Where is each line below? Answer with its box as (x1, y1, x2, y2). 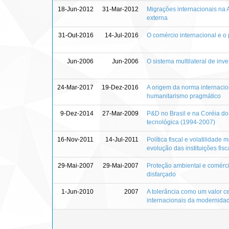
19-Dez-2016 (102, 83, 139, 91)
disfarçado (147, 170, 176, 178)
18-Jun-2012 (58, 5, 94, 13)
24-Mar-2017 (57, 83, 94, 91)
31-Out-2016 (58, 31, 94, 39)
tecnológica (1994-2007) (147, 118, 215, 126)
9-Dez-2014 (60, 109, 94, 117)
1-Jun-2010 (61, 188, 94, 195)
